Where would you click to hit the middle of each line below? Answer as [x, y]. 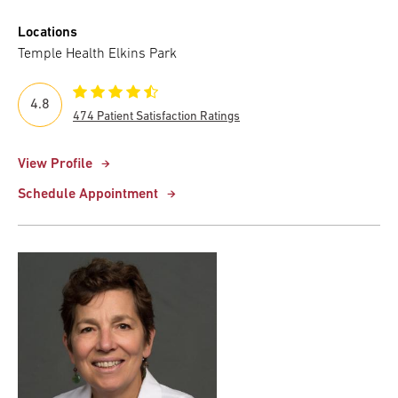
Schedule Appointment [88, 195]
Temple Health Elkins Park [97, 55]
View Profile [55, 165]
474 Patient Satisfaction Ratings [156, 117]
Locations [48, 33]
